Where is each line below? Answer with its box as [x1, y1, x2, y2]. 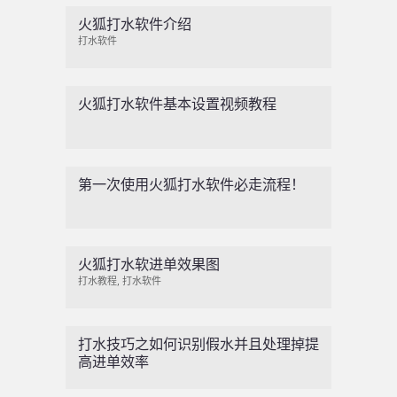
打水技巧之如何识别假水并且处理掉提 [77, 336, 319, 354]
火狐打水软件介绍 [77, 15, 191, 33]
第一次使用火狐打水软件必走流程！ [77, 175, 305, 193]
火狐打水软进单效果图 [77, 256, 220, 274]
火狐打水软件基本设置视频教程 [77, 96, 276, 113]
